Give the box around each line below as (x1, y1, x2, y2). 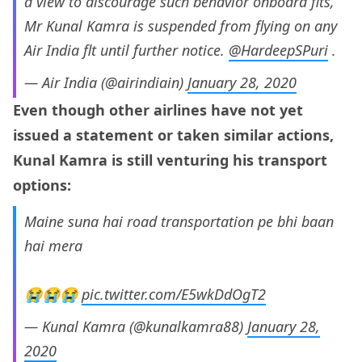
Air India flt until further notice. (24, 40, 229, 61)
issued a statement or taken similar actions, (13, 125, 334, 145)
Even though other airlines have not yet (13, 100, 303, 120)
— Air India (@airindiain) (24, 73, 187, 93)
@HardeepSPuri (229, 40, 328, 61)
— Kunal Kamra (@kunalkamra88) (24, 317, 247, 337)
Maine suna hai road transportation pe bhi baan (24, 212, 334, 232)
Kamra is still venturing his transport (55, 150, 327, 170)
